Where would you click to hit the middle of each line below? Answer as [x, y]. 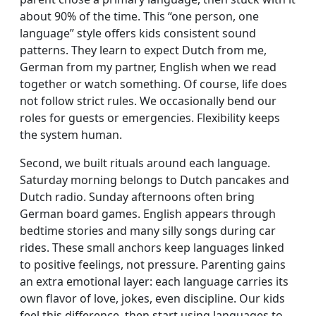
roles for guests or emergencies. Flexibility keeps [150, 117]
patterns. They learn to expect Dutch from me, [143, 50]
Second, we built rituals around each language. [145, 163]
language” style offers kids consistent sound [138, 33]
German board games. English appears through [148, 213]
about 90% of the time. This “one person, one [139, 16]
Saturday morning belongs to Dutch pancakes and [154, 180]
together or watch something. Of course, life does [153, 84]
